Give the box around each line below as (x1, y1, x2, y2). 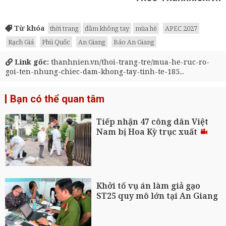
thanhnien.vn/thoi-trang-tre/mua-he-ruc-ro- (49, 57, 209, 67)
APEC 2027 (165, 24, 197, 33)
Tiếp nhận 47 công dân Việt (96, 116, 209, 128)
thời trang (50, 24, 79, 33)
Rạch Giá (8, 37, 34, 47)
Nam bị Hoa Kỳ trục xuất (96, 126, 200, 138)
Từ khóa (12, 23, 45, 33)
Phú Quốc (42, 37, 70, 47)
